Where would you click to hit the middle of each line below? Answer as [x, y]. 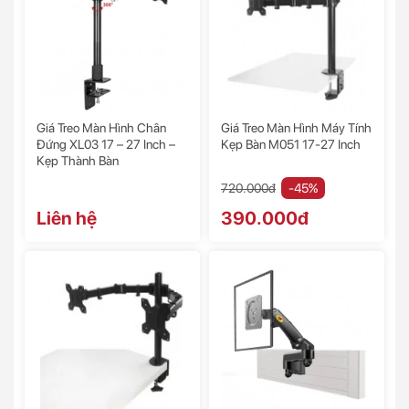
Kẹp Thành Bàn [78, 161]
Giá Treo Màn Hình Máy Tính [296, 128]
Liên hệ [67, 219]
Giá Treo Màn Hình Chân [101, 128]
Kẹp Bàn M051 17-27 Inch [291, 145]
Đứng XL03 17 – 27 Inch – [106, 145]
